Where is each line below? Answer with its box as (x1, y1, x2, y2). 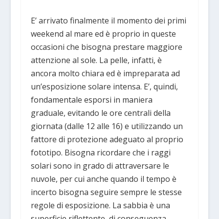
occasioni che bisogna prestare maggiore (30, 41, 182, 52)
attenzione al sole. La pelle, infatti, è (30, 54, 162, 66)
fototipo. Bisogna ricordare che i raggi (30, 147, 171, 158)
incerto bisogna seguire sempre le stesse (30, 186, 182, 197)
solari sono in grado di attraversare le (30, 160, 169, 171)
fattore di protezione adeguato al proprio (30, 133, 183, 145)
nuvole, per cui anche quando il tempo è (30, 173, 176, 184)
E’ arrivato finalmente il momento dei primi (30, 15, 186, 26)
